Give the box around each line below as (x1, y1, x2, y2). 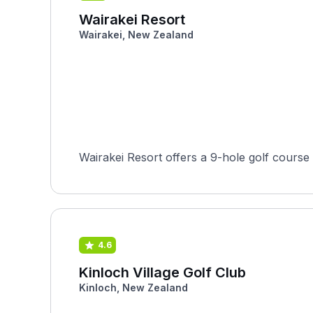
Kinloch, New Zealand (79, 282, 188, 293)
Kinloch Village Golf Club (79, 264, 246, 281)
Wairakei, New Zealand (79, 29, 194, 41)
